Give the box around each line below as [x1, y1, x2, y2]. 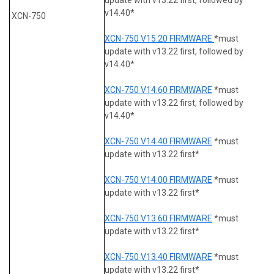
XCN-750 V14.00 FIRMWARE [105, 174, 212, 185]
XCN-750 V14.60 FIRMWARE [105, 84, 212, 95]
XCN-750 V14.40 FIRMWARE [105, 136, 212, 146]
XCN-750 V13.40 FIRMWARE [105, 251, 212, 262]
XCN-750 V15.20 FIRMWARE [105, 33, 214, 43]
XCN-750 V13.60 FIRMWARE [105, 213, 212, 223]
